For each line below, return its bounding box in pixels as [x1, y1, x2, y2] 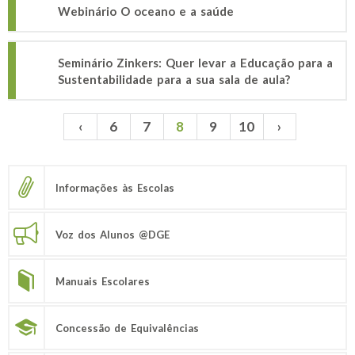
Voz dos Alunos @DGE [55, 227, 170, 241]
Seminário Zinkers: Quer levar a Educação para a [58, 55, 333, 70]
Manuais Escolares [55, 274, 150, 288]
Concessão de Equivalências [55, 321, 199, 334]
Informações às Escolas [55, 181, 174, 194]
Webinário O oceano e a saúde [58, 4, 234, 18]
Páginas [8, 124, 74, 147]
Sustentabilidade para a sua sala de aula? [58, 72, 290, 86]
